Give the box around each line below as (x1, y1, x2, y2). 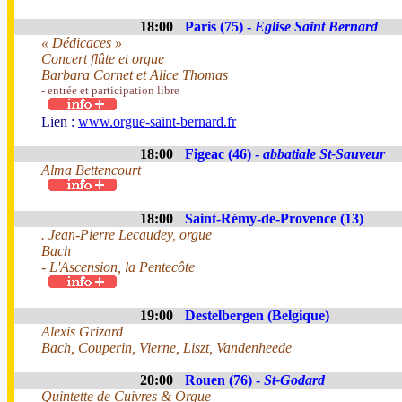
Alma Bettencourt (41, 162, 141, 178)
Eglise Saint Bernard (255, 19, 378, 34)
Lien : (41, 114, 78, 129)
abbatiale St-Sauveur (263, 146, 385, 162)
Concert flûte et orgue (41, 51, 164, 66)
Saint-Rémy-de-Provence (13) (185, 211, 363, 226)
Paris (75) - (185, 19, 255, 34)
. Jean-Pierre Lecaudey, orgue (41, 227, 212, 242)
